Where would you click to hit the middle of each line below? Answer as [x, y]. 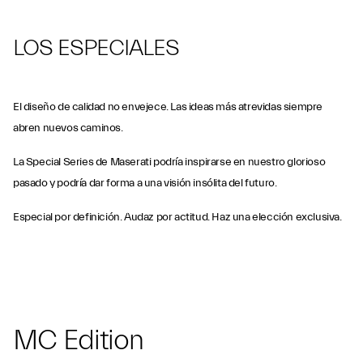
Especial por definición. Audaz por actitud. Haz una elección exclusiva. [177, 217]
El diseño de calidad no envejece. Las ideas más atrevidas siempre [168, 107]
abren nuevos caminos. [69, 128]
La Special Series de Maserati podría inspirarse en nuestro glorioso [169, 162]
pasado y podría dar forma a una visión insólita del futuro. [145, 183]
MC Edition [78, 340]
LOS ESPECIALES [96, 48]
